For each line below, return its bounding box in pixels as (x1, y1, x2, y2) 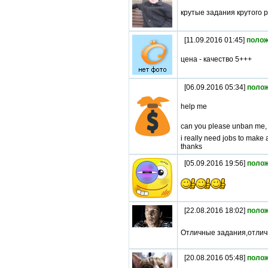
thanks (181, 142, 202, 151)
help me (181, 102, 207, 111)
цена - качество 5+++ (181, 55, 252, 64)
